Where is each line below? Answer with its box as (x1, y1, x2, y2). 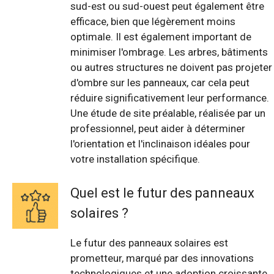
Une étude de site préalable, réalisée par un (70, 107, 265, 120)
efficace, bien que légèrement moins (70, 15, 235, 28)
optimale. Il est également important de (70, 31, 251, 43)
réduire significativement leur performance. (70, 92, 269, 105)
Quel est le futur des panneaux (70, 185, 254, 201)
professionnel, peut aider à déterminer (70, 122, 245, 135)
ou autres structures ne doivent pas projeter (70, 61, 272, 74)
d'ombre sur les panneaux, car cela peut (70, 76, 250, 89)
